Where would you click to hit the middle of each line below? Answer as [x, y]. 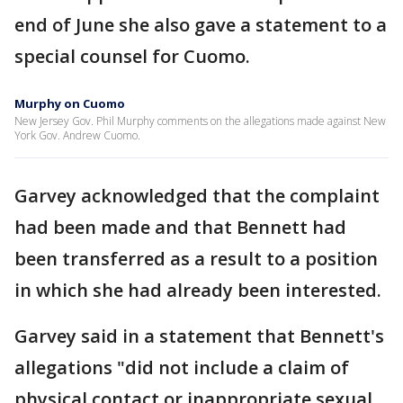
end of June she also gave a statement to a [201, 25]
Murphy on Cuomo [70, 103]
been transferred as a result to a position [196, 259]
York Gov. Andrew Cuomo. [77, 135]
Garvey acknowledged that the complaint [197, 196]
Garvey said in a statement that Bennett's [199, 336]
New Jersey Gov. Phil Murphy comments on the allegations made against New [200, 121]
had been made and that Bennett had [180, 227]
